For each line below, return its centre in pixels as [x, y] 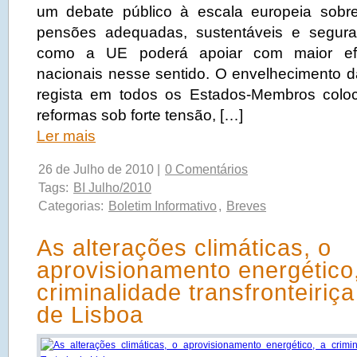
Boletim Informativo [163, 206]
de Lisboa [90, 315]
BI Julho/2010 [112, 188]
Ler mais [66, 136]
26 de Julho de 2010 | [101, 169]
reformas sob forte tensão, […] [140, 115]
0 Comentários [206, 169]
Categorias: [73, 206]
